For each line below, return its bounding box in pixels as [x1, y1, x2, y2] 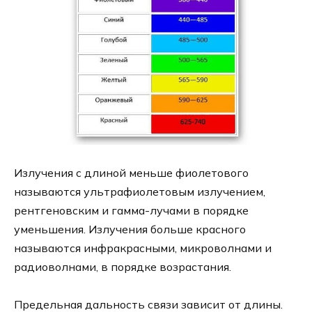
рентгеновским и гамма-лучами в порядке [14, 203, 249, 218]
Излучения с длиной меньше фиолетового [14, 166, 249, 180]
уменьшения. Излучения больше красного [14, 222, 246, 237]
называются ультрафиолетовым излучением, [14, 185, 265, 199]
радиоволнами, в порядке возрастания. [14, 260, 234, 274]
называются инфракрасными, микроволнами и [14, 241, 272, 256]
